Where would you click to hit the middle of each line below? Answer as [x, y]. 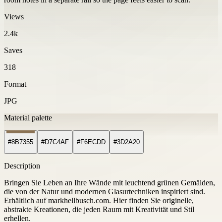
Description [22, 166]
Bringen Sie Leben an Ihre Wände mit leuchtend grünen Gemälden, [110, 183]
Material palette [28, 117]
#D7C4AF [55, 142]
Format [15, 84]
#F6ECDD [91, 142]
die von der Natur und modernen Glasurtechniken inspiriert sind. [105, 192]
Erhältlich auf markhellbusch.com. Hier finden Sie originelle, [99, 201]
